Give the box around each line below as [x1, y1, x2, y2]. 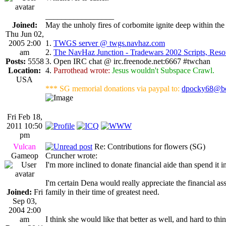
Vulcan [13, 142, 36, 151]
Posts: [5, 56, 26, 66]
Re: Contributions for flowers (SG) [92, 142, 205, 151]
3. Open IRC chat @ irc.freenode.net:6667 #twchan [45, 56, 210, 66]
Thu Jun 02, [5, 29, 44, 38]
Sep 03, [12, 196, 37, 205]
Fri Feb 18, [7, 112, 42, 121]
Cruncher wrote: [45, 151, 97, 160]
